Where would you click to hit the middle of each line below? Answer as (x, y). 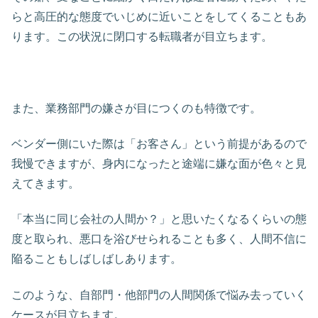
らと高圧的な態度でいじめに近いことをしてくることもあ (159, 16)
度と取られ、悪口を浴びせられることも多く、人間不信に (159, 239)
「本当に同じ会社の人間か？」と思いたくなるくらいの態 (159, 219)
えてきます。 (45, 183)
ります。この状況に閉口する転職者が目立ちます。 (142, 36)
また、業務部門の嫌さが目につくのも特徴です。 (136, 108)
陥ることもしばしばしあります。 (97, 259)
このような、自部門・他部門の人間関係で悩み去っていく (159, 295)
